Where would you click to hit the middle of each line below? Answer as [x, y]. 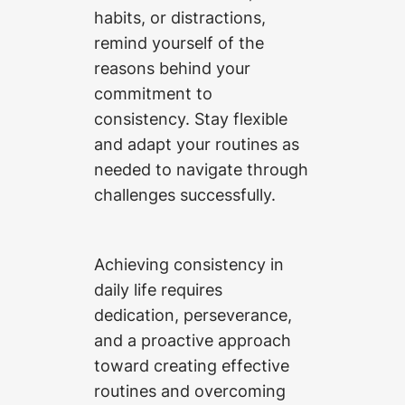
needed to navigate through [201, 169]
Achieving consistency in [189, 264]
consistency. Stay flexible [191, 118]
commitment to [153, 93]
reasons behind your [172, 67]
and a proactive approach [193, 339]
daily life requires [158, 289]
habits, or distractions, [180, 17]
